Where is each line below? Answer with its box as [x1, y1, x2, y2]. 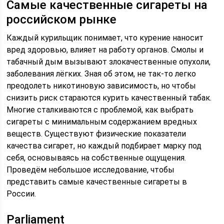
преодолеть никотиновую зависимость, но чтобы [6, 81, 196, 90]
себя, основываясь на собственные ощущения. [6, 153, 186, 162]
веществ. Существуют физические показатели [6, 129, 186, 138]
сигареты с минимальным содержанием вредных [6, 117, 197, 126]
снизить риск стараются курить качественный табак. [6, 93, 212, 102]
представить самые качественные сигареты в [6, 177, 187, 186]
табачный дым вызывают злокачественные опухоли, [6, 57, 211, 66]
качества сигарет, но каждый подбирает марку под [6, 141, 202, 150]
